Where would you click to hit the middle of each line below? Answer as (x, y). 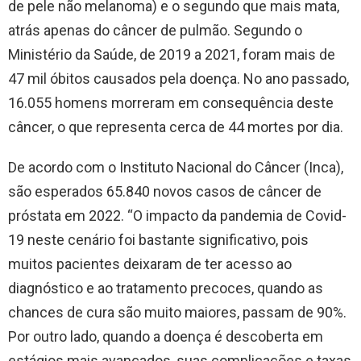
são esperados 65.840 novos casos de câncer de (165, 192)
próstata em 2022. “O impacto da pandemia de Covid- (177, 216)
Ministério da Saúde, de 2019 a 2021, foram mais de (172, 55)
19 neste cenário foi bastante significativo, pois (158, 240)
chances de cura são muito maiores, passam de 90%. (177, 313)
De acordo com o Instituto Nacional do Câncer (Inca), (176, 168)
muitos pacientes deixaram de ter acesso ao (150, 264)
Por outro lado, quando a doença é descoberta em (166, 337)
